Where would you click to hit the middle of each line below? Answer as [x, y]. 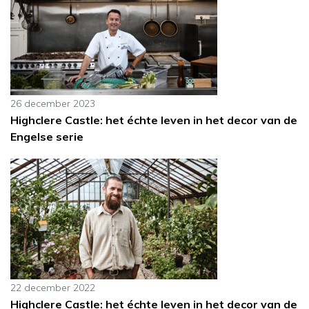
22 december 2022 [53, 288]
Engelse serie [47, 137]
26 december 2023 [53, 104]
